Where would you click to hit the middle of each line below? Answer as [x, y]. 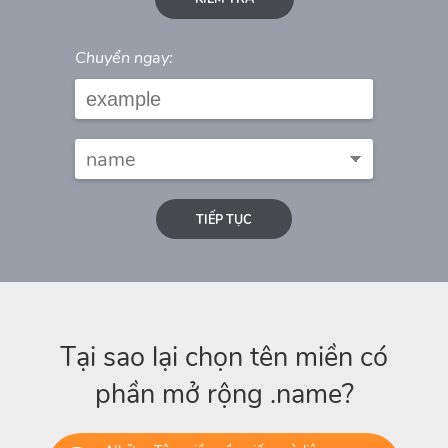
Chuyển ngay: [124, 58]
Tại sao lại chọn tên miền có [224, 357]
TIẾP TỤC [224, 219]
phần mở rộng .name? [224, 394]
